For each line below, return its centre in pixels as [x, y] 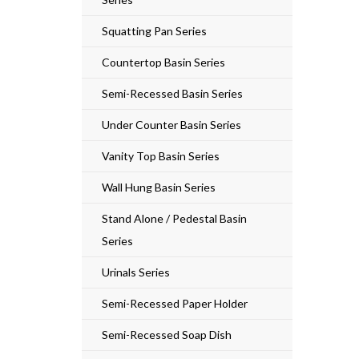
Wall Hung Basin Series [159, 187]
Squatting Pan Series [154, 30]
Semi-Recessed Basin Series [172, 93]
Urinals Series [136, 272]
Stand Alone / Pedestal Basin [174, 218]
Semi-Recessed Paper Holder [175, 303]
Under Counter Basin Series [171, 124]
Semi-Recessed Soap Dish [167, 334]
